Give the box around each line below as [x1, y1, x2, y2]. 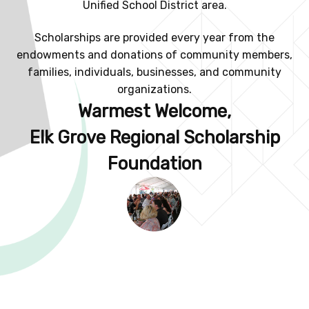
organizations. [117, 83, 192, 97]
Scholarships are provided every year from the [34, 31, 275, 45]
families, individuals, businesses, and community [28, 66, 281, 79]
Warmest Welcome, [78, 101, 231, 122]
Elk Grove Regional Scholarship [29, 127, 280, 148]
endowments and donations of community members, [17, 48, 292, 62]
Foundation [107, 153, 202, 175]
